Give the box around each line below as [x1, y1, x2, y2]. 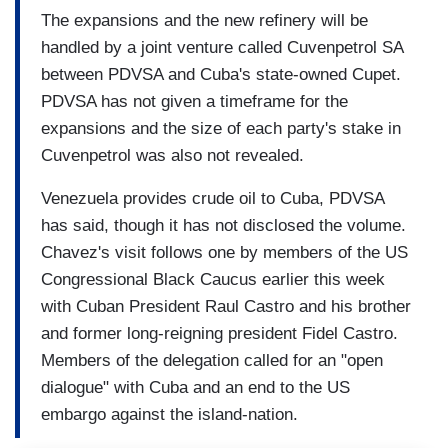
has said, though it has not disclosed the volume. [41, 215, 406, 235]
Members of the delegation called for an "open [41, 350, 383, 370]
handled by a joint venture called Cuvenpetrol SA [41, 37, 403, 57]
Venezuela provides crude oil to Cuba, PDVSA [41, 188, 384, 208]
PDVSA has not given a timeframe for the [41, 91, 348, 111]
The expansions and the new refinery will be [41, 10, 368, 30]
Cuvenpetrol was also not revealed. [41, 145, 304, 165]
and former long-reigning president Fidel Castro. [41, 323, 398, 343]
